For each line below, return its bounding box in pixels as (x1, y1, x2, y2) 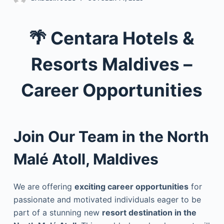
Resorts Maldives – (31, 53, 193, 74)
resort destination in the (101, 207, 196, 217)
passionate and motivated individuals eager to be (13, 194, 201, 204)
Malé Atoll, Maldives (13, 150, 158, 168)
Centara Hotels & (50, 27, 195, 48)
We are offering (13, 181, 74, 191)
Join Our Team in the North (13, 127, 209, 145)
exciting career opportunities (74, 181, 188, 191)
